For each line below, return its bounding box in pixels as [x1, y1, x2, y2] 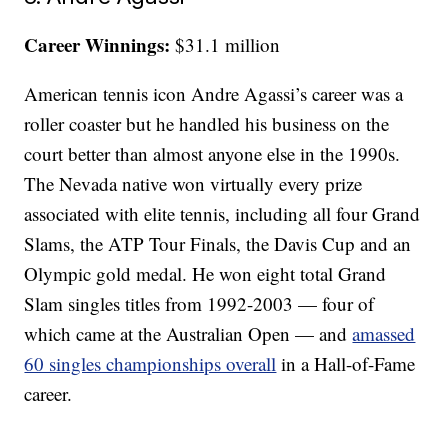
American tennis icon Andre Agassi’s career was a [24, 81, 404, 107]
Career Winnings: [24, 31, 171, 59]
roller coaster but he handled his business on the [24, 111, 390, 137]
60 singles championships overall [24, 351, 277, 377]
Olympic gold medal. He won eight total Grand [24, 261, 387, 287]
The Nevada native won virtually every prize [24, 171, 363, 197]
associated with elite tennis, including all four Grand [24, 201, 421, 227]
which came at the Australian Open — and [24, 321, 353, 347]
